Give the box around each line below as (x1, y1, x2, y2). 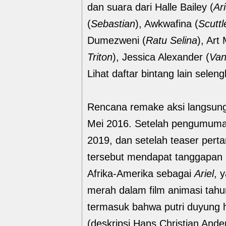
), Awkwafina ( (135, 18, 198, 29)
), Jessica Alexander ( (112, 51, 209, 63)
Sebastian (91, 18, 135, 29)
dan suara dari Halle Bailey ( (87, 2, 213, 13)
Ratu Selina (146, 35, 197, 46)
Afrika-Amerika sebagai (87, 168, 194, 179)
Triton (87, 51, 112, 63)
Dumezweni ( (87, 35, 146, 46)
